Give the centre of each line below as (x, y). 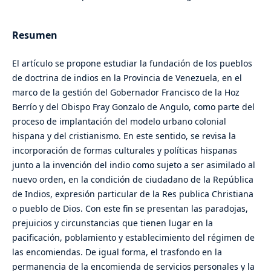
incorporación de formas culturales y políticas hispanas (124, 150)
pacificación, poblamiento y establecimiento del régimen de (133, 237)
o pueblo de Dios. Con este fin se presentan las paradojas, (130, 208)
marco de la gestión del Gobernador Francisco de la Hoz (126, 92)
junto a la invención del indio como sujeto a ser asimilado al (133, 165)
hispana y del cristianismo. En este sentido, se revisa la (124, 136)
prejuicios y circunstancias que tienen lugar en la (112, 223)
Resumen (34, 35)
